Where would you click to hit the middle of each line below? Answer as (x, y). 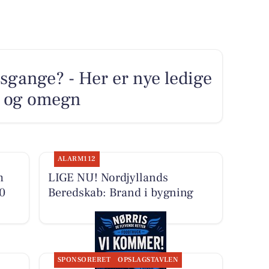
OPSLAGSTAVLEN (148, 260)
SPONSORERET (84, 260)
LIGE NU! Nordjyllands (108, 177)
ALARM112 (77, 159)
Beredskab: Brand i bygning (120, 192)
